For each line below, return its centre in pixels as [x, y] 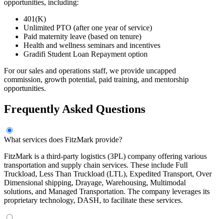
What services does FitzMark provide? [63, 139]
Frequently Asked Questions [75, 109]
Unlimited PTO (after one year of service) [88, 27]
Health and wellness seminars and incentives [92, 45]
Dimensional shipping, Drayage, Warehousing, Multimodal [95, 182]
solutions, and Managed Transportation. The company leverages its [107, 191]
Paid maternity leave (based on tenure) [82, 36]
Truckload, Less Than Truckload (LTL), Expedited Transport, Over [108, 174]
